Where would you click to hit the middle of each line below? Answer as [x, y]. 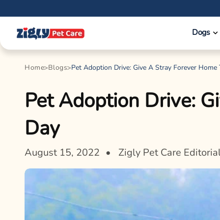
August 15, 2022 [62, 152]
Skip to [27, 7]
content [28, 15]
